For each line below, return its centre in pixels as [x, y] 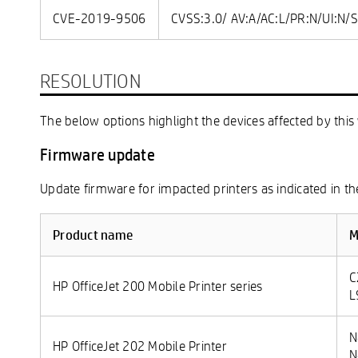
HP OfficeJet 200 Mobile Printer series [158, 285]
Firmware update [97, 154]
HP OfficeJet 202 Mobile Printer [140, 345]
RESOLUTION [90, 80]
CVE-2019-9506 [99, 18]
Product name [93, 235]
